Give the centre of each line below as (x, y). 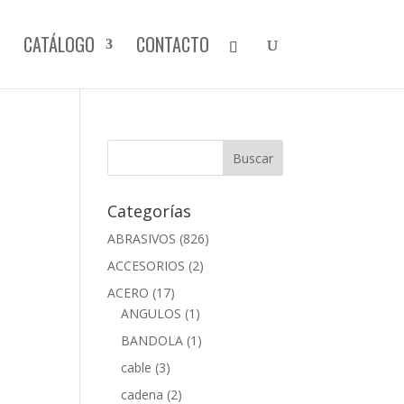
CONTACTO (172, 44)
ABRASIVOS (142, 239)
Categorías (150, 211)
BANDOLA (152, 340)
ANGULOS (151, 313)
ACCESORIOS (147, 266)
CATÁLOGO (59, 44)
